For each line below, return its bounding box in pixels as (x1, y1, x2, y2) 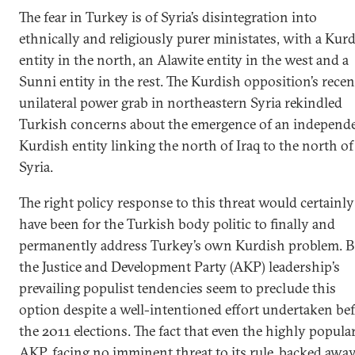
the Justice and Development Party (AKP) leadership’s (19, 258, 340, 277)
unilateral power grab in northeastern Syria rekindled (19, 94, 342, 113)
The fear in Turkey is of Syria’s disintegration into (19, 8, 317, 27)
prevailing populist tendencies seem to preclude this (19, 279, 336, 298)
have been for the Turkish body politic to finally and (19, 215, 335, 234)
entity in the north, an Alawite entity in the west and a (19, 51, 349, 70)
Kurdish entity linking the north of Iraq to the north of (19, 136, 353, 155)
